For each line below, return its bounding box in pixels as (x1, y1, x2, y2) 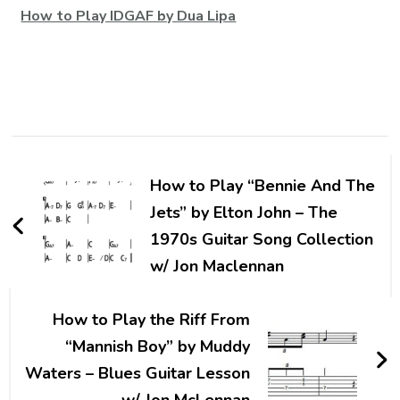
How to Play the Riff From (52, 308, 250, 330)
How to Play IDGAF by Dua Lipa (21, 5, 237, 26)
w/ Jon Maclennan (150, 254, 285, 277)
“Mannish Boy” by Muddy (64, 335, 250, 357)
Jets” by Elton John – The (150, 201, 338, 223)
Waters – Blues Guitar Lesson (24, 362, 250, 384)
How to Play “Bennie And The (150, 174, 376, 196)
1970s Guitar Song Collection (150, 228, 374, 250)
